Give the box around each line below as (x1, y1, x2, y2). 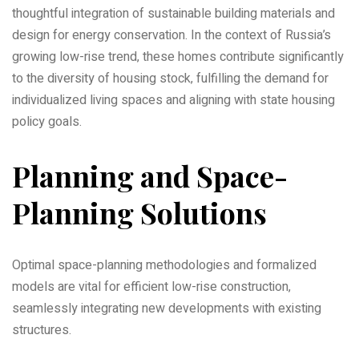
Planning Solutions (12, 193, 267, 232)
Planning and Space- (12, 156, 288, 196)
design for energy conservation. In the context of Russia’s (12, 26, 331, 46)
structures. (12, 321, 71, 341)
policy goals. (12, 112, 82, 132)
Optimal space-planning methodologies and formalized (12, 256, 317, 276)
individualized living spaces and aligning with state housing (12, 91, 335, 111)
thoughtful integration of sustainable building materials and (12, 4, 335, 24)
